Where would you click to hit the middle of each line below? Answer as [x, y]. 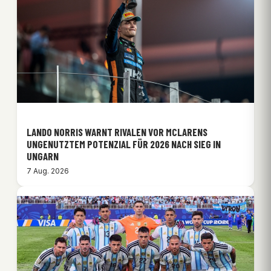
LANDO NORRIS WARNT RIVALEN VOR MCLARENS [117, 132]
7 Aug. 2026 [48, 171]
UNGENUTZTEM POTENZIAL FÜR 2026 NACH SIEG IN [124, 144]
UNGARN [43, 156]
